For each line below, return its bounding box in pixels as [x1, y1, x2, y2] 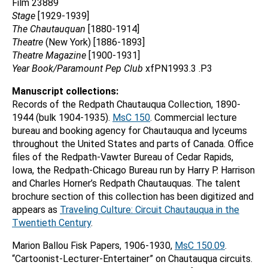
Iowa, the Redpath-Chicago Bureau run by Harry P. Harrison [12, 165, 255, 176]
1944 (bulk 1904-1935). [12, 112, 112, 123]
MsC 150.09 [175, 240, 225, 251]
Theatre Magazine [12, 50, 86, 61]
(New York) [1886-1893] [43, 36, 145, 48]
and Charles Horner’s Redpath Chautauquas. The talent [12, 178, 240, 189]
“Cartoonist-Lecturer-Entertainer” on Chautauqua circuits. [12, 253, 252, 264]
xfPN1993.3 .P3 [143, 63, 212, 74]
